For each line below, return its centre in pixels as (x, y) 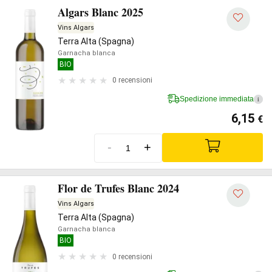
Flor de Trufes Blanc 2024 (118, 188)
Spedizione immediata (217, 99)
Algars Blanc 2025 (100, 12)
